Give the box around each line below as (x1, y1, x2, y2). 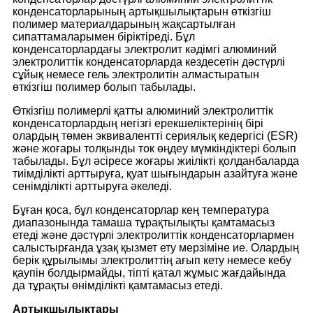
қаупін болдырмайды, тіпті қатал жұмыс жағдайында (13, 266, 286, 279)
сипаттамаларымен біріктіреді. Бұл (13, 30, 195, 43)
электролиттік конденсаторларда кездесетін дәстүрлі (13, 55, 285, 68)
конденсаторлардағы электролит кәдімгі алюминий (13, 43, 277, 55)
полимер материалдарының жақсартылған (13, 17, 235, 30)
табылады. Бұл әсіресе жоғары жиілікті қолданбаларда (13, 154, 299, 167)
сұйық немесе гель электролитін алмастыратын (13, 68, 259, 80)
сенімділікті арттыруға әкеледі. (13, 180, 172, 192)
